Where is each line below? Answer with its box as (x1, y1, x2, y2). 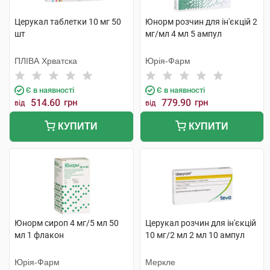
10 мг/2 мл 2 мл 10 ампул (145, 230, 245, 240)
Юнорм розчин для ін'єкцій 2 (145, 17, 257, 27)
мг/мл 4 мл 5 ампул (145, 29, 222, 39)
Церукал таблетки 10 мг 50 (14, 17, 121, 27)
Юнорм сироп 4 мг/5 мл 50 (14, 218, 119, 228)
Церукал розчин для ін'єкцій (145, 218, 256, 228)
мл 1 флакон (14, 230, 64, 240)
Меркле (145, 257, 175, 267)
